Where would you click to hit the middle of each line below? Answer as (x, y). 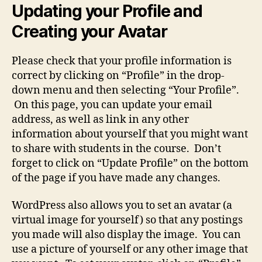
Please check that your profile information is (122, 61)
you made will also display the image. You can (126, 235)
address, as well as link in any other (100, 119)
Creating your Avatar (89, 31)
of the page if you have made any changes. (116, 178)
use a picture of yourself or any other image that (130, 249)
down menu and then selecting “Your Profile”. (125, 90)
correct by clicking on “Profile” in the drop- (118, 75)
